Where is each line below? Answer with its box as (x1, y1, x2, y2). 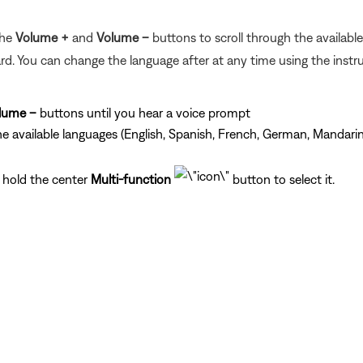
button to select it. (229, 171, 335, 186)
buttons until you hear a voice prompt (36, 105, 250, 120)
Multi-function (91, 171, 174, 186)
